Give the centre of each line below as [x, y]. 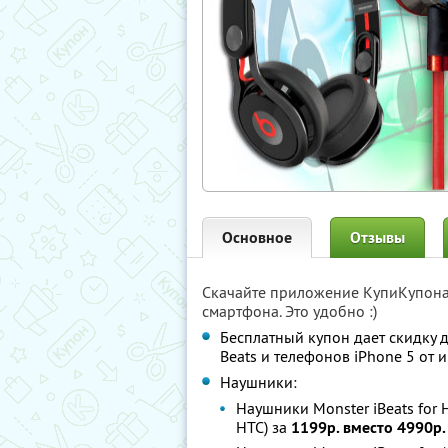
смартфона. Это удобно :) [289, 311]
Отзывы [377, 237]
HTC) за [263, 427]
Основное [257, 237]
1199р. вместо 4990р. [368, 427]
